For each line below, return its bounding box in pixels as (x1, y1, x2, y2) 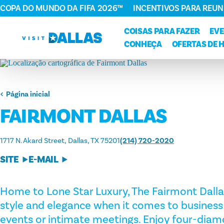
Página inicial (5, 89, 50, 99)
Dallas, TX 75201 (68, 136, 120, 145)
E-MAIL (28, 153, 58, 166)
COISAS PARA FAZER (124, 25, 200, 37)
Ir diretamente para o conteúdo (12, 9, 138, 20)
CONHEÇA (124, 38, 162, 50)
